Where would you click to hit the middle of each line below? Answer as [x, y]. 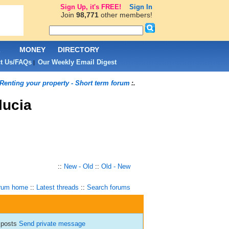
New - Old [78, 166]
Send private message [52, 224]
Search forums [108, 187]
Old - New [116, 166]
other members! [125, 15]
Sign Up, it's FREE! [90, 7]
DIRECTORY [78, 50]
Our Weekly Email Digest [77, 62]
